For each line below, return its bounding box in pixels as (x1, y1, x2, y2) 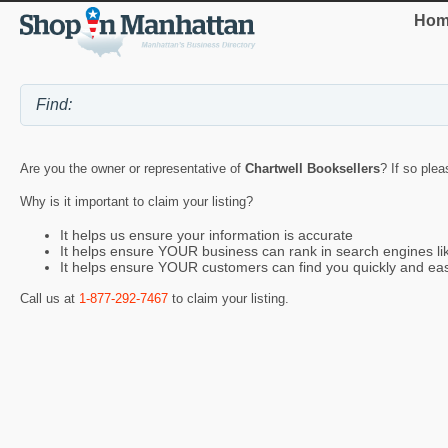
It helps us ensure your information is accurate (60, 226, 353, 243)
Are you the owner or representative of (20, 161, 245, 177)
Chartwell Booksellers (245, 161, 380, 177)
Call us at (20, 290, 79, 306)
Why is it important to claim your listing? (20, 194, 253, 210)
